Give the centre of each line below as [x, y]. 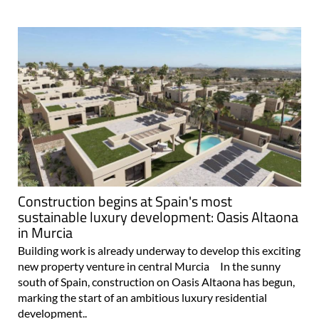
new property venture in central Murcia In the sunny [149, 266]
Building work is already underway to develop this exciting [159, 250]
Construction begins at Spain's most [125, 201]
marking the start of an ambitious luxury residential [142, 297]
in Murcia [45, 232]
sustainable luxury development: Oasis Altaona [158, 216]
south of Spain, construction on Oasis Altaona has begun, [156, 281]
